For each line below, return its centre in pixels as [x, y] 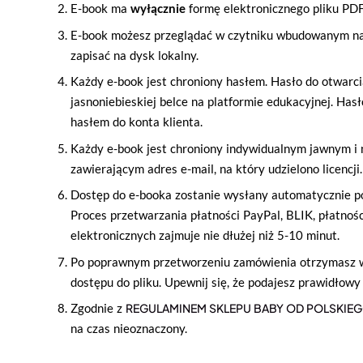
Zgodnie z [98, 308]
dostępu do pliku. [117, 282]
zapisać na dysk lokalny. [134, 55]
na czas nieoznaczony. [128, 329]
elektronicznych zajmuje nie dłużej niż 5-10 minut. [205, 235]
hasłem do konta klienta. [136, 122]
